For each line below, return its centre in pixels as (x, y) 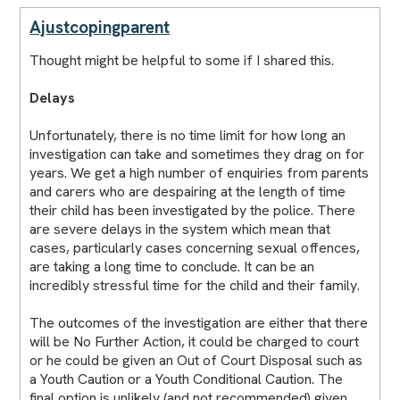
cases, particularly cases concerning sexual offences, (195, 247)
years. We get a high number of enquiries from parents (200, 172)
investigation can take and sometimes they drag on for (197, 154)
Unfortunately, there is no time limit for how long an (188, 135)
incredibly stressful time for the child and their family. (195, 285)
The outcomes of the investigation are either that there (199, 322)
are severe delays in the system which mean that (180, 229)
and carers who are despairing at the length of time (188, 191)
